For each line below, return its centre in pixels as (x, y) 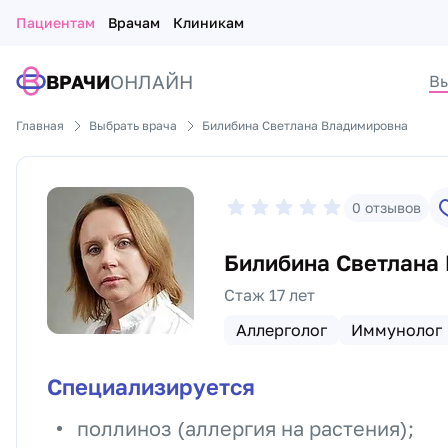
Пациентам (55, 22)
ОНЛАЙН (151, 81)
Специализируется (151, 386)
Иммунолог (396, 330)
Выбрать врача (133, 125)
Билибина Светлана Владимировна (305, 125)
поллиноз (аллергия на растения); (245, 428)
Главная (40, 125)
